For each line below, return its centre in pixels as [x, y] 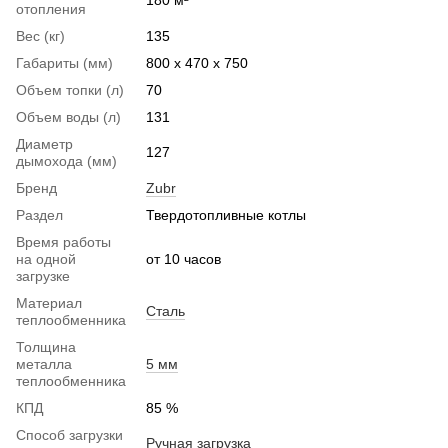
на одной [46, 258]
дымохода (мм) [66, 160]
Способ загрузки [69, 434]
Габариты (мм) [64, 62]
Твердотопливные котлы [226, 214]
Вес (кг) [40, 35]
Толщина [46, 346]
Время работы [63, 241]
